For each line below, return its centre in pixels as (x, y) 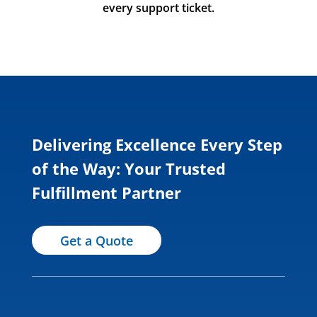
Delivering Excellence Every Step (157, 145)
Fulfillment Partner (106, 193)
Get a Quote (96, 240)
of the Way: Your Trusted (128, 169)
